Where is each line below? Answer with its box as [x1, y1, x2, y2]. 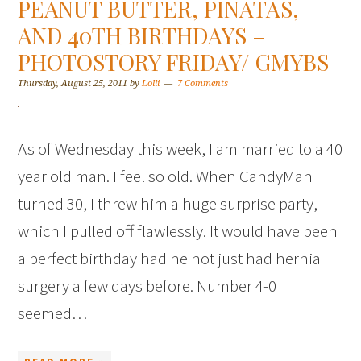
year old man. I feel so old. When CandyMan [18, 165, 313, 188]
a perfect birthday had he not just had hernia [18, 247, 322, 270]
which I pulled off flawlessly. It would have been [18, 220, 338, 243]
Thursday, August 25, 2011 [18, 78, 128, 89]
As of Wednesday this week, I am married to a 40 [18, 138, 343, 160]
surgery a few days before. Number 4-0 [18, 275, 277, 297]
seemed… [18, 302, 88, 325]
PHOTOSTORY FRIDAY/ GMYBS [18, 47, 330, 77]
